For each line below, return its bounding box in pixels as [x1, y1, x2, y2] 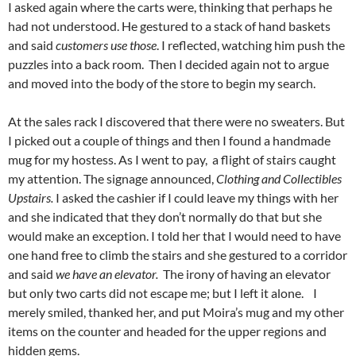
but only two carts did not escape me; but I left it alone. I [8, 285, 317, 301]
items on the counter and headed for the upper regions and [8, 323, 327, 339]
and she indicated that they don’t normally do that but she [8, 209, 322, 225]
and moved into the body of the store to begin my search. [8, 75, 315, 91]
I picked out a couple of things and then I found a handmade [8, 133, 331, 149]
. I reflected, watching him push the [157, 37, 345, 53]
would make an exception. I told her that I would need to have [8, 228, 341, 244]
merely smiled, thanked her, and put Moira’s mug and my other [8, 304, 344, 320]
